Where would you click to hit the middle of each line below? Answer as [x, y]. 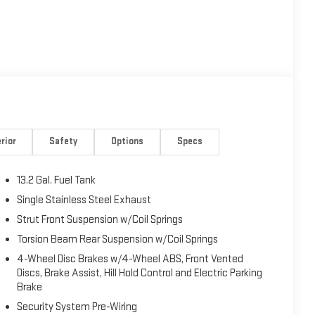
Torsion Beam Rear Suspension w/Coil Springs [118, 240]
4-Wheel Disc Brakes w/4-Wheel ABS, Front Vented [131, 259]
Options [127, 142]
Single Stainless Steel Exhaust [84, 200]
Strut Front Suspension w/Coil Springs [100, 220]
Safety [64, 142]
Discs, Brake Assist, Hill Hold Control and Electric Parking [140, 274]
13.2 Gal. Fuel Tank [57, 181]
